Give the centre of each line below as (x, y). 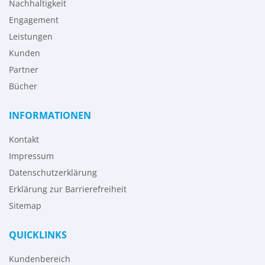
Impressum (31, 156)
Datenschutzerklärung (53, 173)
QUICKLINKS (38, 235)
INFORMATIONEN (50, 116)
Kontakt (24, 140)
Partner (24, 70)
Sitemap (25, 206)
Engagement (34, 20)
